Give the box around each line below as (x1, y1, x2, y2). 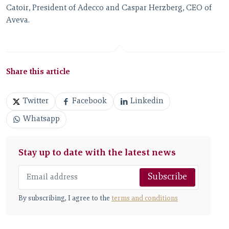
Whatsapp (23, 115, 60, 124)
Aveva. (6, 16, 30, 25)
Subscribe (148, 173, 187, 182)
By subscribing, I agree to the (18, 195, 111, 203)
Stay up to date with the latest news (18, 149, 176, 158)
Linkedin (130, 97, 164, 106)
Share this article (6, 68, 70, 77)
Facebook (72, 97, 107, 106)
